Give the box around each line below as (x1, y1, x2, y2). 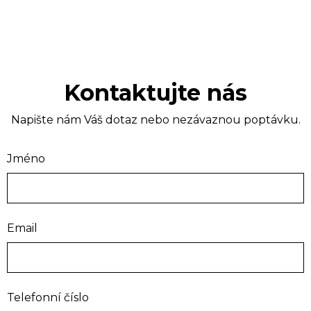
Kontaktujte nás (64, 78, 247, 106)
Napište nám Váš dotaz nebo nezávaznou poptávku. (10, 112, 301, 126)
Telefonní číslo (7, 290, 89, 304)
